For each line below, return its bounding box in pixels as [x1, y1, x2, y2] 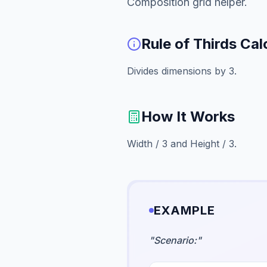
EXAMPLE [154, 203, 216, 218]
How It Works [141, 108, 235, 125]
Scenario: [154, 234, 197, 246]
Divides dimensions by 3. [127, 65, 237, 77]
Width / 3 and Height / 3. [127, 138, 237, 150]
